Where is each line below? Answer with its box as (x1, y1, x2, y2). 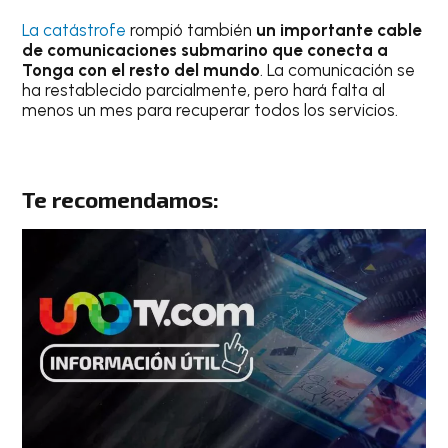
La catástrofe (22, 19, 127, 40)
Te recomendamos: (22, 186, 220, 214)
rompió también (126, 19, 257, 40)
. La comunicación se (260, 59, 416, 80)
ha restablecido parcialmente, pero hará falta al (22, 79, 386, 100)
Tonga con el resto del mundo (22, 59, 261, 80)
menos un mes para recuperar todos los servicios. (22, 99, 399, 120)
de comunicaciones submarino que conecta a (22, 39, 389, 60)
